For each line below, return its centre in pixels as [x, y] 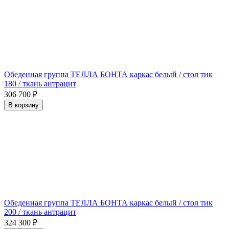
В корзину [24, 105]
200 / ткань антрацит [40, 212]
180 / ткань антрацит [40, 83]
